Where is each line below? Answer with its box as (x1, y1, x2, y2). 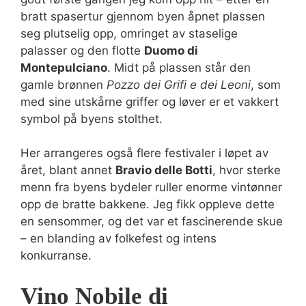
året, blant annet (20, 163, 115, 177)
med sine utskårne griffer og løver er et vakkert (20, 94, 279, 109)
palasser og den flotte (20, 43, 144, 57)
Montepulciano (20, 60, 107, 74)
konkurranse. (20, 249, 92, 262)
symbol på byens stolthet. (20, 111, 163, 126)
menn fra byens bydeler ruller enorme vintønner (20, 180, 282, 194)
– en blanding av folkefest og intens (20, 232, 217, 245)
